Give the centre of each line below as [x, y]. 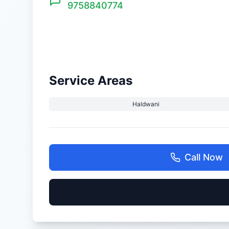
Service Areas [91, 81]
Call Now [203, 157]
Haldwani [146, 104]
